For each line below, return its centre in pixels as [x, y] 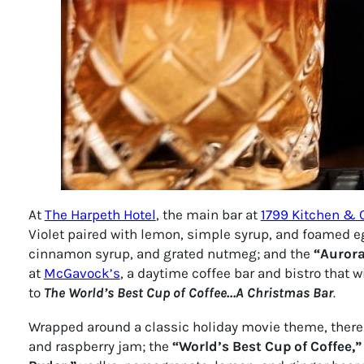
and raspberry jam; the [100, 346]
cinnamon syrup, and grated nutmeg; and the [171, 254]
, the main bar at [208, 215]
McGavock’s [82, 273]
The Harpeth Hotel [100, 215]
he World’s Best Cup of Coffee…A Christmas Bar [191, 293]
